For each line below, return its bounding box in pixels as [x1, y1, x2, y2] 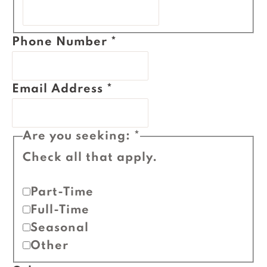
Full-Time [30, 204, 90, 216]
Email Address [12, 83, 107, 96]
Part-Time [30, 186, 94, 198]
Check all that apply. [22, 152, 157, 164]
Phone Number [12, 36, 111, 49]
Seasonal [30, 222, 89, 234]
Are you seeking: [22, 131, 134, 143]
